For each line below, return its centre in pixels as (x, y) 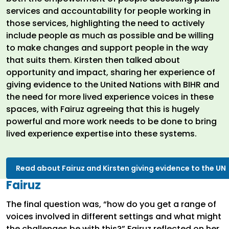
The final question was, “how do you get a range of (111, 204)
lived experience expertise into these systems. (101, 133)
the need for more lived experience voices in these (110, 97)
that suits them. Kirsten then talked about (93, 60)
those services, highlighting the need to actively (105, 23)
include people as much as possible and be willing (110, 35)
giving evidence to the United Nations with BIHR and (113, 84)
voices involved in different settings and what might (114, 216)
